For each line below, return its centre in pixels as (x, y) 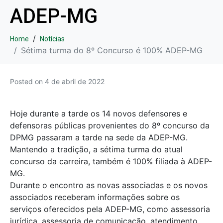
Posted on (27, 81)
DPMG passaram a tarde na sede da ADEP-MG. (99, 138)
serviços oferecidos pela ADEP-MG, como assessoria (110, 209)
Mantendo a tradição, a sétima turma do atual (96, 150)
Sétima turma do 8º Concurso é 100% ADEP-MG (112, 50)
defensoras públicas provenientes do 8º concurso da (110, 126)
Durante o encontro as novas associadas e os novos (109, 185)
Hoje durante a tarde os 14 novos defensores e (99, 114)
